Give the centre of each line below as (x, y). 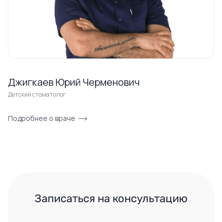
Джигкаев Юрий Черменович (74, 82)
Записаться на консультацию (112, 198)
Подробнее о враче (42, 118)
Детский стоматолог (37, 94)
